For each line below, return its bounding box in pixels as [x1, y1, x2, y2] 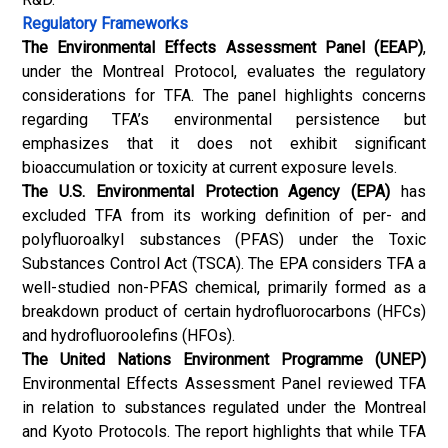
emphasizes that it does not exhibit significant [22, 134, 426, 153]
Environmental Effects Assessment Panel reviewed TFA [22, 374, 426, 393]
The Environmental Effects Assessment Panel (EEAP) [22, 38, 423, 57]
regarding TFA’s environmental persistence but [22, 110, 426, 129]
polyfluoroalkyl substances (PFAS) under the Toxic [22, 230, 426, 249]
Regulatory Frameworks [22, 14, 188, 33]
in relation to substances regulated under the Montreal [22, 398, 426, 417]
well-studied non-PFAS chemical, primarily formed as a [22, 278, 426, 297]
